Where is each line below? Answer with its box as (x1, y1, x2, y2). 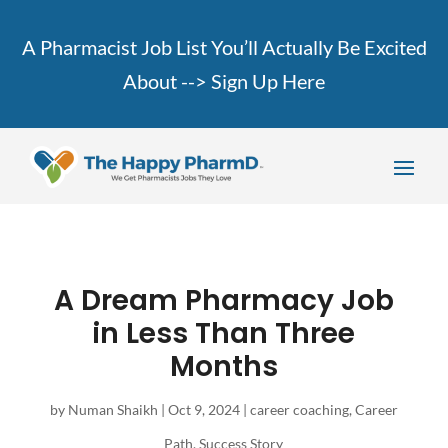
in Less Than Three (92, 314, 356, 354)
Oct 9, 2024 (167, 401, 240, 419)
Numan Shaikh (67, 401, 158, 419)
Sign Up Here (211, 69, 325, 93)
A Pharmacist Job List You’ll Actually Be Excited (21, 35, 427, 59)
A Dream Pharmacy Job (53, 281, 394, 321)
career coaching (249, 401, 349, 419)
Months (169, 347, 278, 387)
